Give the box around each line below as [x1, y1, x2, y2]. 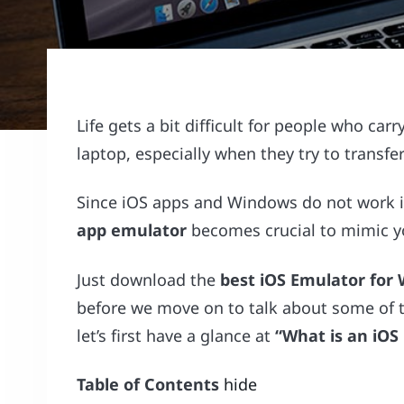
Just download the [77, 268, 221, 290]
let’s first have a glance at [77, 324, 276, 346]
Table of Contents [77, 373, 220, 396]
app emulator [77, 219, 188, 242]
